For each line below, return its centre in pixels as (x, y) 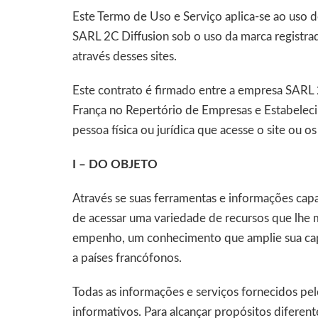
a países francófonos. (127, 258)
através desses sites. (125, 56)
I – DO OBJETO (115, 164)
